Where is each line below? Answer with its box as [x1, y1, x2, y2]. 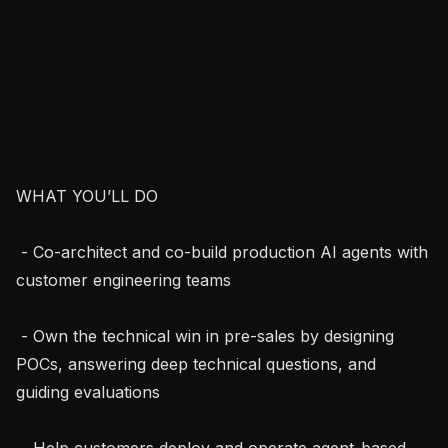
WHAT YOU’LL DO [16, 185, 158, 206]
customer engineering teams [16, 269, 231, 290]
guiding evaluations [16, 381, 160, 402]
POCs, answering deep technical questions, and [16, 353, 376, 374]
